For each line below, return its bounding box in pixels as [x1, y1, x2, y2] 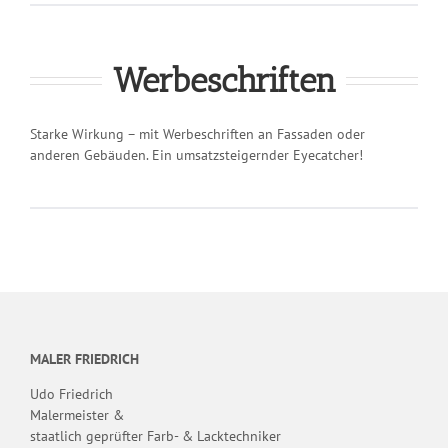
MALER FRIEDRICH [30, 349, 139, 368]
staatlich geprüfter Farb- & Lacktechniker [30, 426, 281, 445]
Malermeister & [30, 405, 124, 424]
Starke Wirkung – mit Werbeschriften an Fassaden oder [30, 124, 365, 143]
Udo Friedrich [30, 384, 113, 403]
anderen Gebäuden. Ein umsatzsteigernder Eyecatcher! [30, 145, 363, 164]
